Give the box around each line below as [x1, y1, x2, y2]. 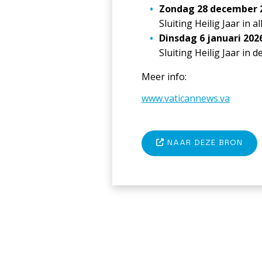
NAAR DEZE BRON [164, 139, 243, 147]
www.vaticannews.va [142, 91, 230, 105]
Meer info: [142, 70, 187, 83]
